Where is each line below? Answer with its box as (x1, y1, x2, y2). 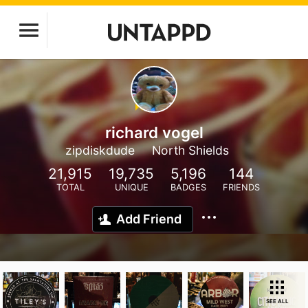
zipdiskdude (65, 143, 135, 157)
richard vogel (104, 123, 203, 142)
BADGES (170, 182, 206, 192)
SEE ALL (265, 298, 289, 305)
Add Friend (116, 212, 181, 226)
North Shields (152, 143, 229, 157)
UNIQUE (114, 182, 148, 192)
